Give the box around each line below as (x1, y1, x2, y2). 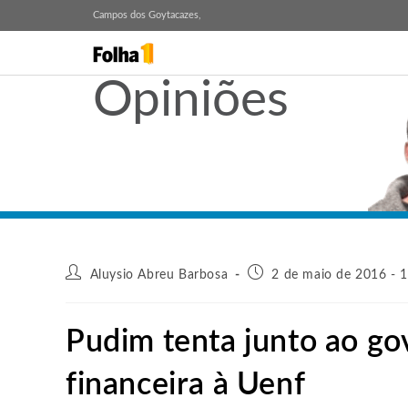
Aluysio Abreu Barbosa (89, 269, 229, 281)
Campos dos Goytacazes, (93, 10, 201, 20)
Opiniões (93, 76, 289, 126)
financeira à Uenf (66, 370, 306, 401)
